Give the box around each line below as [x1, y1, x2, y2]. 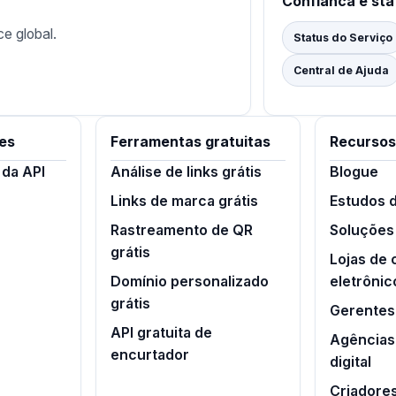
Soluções [329, 222, 394, 239]
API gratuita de [110, 324, 213, 341]
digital [329, 354, 371, 370]
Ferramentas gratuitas [110, 133, 271, 150]
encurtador [110, 346, 190, 363]
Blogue [329, 164, 378, 180]
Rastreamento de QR [110, 222, 254, 239]
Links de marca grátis [110, 193, 259, 209]
